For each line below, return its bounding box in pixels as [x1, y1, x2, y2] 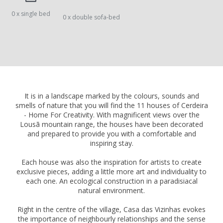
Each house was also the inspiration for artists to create [21, 157, 202, 167]
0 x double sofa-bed [63, 13, 120, 22]
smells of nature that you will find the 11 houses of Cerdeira [15, 101, 208, 111]
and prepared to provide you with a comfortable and [27, 129, 196, 139]
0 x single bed [11, 9, 50, 18]
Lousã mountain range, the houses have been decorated [20, 119, 203, 129]
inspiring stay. [90, 138, 133, 148]
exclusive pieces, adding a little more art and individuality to [16, 167, 207, 177]
